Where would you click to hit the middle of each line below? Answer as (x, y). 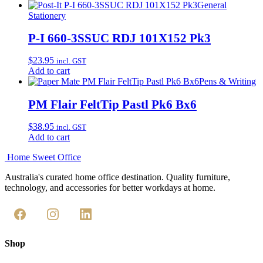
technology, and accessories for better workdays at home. (110, 187)
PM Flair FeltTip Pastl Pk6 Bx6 (112, 104)
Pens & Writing (227, 82)
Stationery (47, 15)
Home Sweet (31, 157)
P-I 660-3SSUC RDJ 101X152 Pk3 (119, 38)
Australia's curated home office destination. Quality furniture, (117, 177)
